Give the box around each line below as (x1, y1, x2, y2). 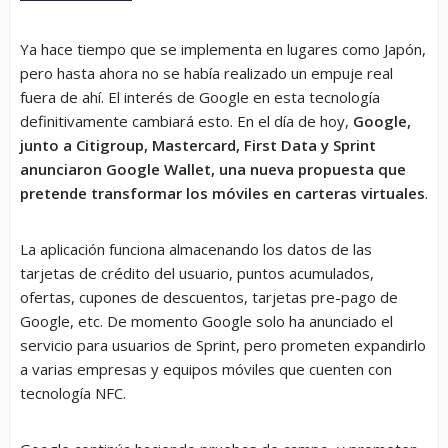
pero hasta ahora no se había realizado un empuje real (20, 63, 393, 84)
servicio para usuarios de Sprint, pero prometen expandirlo (20, 335, 426, 356)
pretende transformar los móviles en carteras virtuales (20, 183, 425, 204)
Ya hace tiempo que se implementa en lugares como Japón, (20, 39, 426, 60)
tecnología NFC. (20, 383, 126, 404)
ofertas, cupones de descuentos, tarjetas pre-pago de (20, 287, 398, 308)
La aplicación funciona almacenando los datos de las (20, 239, 372, 260)
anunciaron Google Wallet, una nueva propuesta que (20, 159, 406, 180)
